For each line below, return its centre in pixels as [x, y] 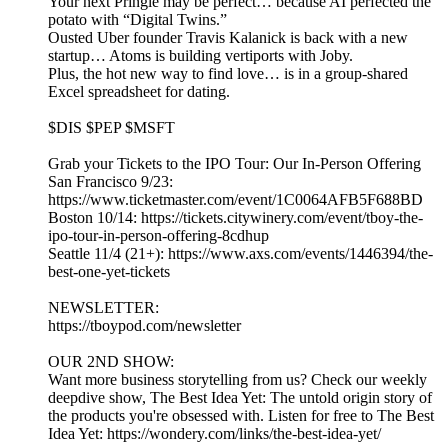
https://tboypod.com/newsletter [144, 326]
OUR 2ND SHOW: [111, 362]
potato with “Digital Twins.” [137, 20]
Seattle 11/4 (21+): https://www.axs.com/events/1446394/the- [240, 254]
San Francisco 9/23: [110, 182]
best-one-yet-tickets [109, 272]
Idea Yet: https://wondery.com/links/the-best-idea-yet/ [214, 434]
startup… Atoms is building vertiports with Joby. [200, 56]
